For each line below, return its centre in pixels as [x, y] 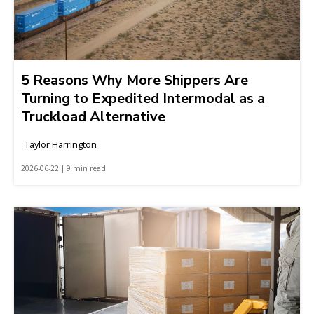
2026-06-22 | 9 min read [63, 168]
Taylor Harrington [61, 144]
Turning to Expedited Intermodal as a [143, 98]
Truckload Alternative [93, 116]
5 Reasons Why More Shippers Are [135, 80]
